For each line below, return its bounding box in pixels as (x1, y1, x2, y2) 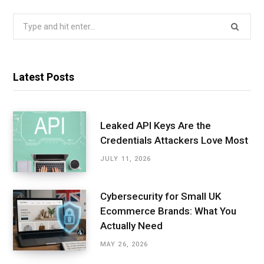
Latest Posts (13, 70, 74, 83)
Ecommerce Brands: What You (100, 205, 236, 217)
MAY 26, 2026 (100, 240, 148, 249)
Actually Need (100, 220, 163, 232)
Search (12, 15, 39, 25)
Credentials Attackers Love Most (100, 134, 248, 146)
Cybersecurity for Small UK (100, 190, 221, 203)
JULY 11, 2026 (100, 154, 151, 163)
